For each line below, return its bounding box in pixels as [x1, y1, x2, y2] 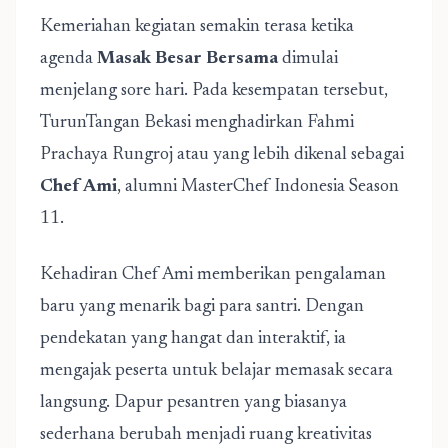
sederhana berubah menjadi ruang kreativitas [40, 426, 372, 444]
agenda [40, 50, 97, 68]
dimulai [278, 50, 338, 68]
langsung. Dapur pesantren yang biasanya [40, 394, 347, 412]
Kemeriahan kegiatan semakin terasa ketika [40, 18, 354, 36]
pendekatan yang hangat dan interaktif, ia [40, 330, 346, 348]
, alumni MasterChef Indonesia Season [117, 178, 399, 196]
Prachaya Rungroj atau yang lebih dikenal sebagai [40, 146, 404, 164]
